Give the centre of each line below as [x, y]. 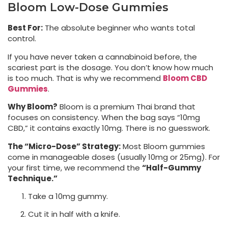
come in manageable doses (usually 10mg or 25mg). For [114, 157]
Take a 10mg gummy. [68, 196]
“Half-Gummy [172, 167]
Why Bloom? [33, 107]
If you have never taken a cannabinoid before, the [102, 56]
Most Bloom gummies [163, 146]
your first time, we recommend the [75, 167]
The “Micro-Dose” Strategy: [64, 146]
